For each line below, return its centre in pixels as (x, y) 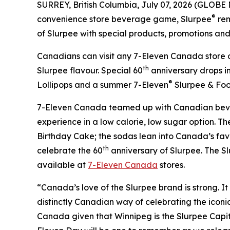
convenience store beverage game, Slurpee (124, 19)
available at (62, 165)
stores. (171, 165)
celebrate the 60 (70, 151)
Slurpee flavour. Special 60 (90, 71)
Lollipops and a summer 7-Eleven (103, 85)
